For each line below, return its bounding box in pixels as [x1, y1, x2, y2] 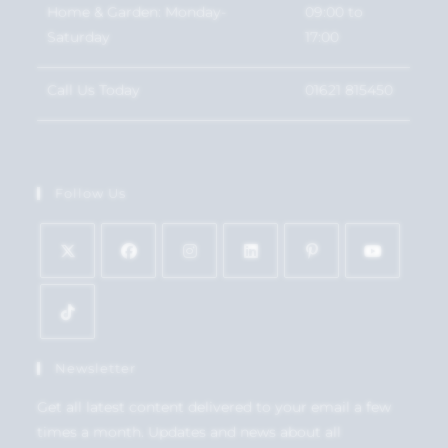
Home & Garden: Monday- [47, 2, 227, 21]
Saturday [47, 27, 111, 46]
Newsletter [55, 360, 137, 377]
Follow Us [55, 185, 127, 202]
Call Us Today [47, 80, 141, 99]
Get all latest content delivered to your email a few [37, 398, 392, 417]
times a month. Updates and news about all [37, 423, 342, 442]
